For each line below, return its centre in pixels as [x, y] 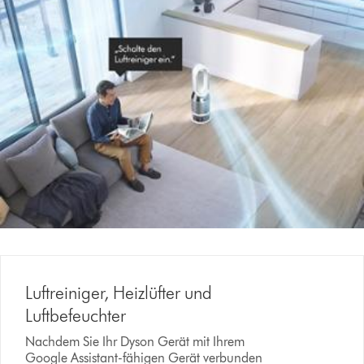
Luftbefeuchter [76, 316]
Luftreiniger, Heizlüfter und [119, 293]
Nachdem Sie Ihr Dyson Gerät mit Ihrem [135, 342]
